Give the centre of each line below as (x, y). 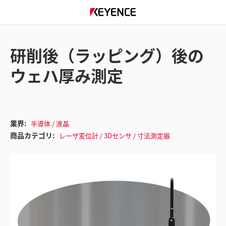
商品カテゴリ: (33, 135)
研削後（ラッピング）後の (107, 55)
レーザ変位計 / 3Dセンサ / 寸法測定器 (115, 135)
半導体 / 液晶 (50, 123)
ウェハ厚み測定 (67, 75)
